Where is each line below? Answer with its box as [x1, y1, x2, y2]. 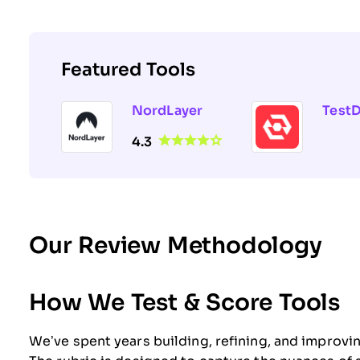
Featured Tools [61, 59, 195, 80]
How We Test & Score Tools [29, 289, 340, 315]
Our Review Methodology [29, 232, 322, 258]
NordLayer [132, 103, 202, 117]
